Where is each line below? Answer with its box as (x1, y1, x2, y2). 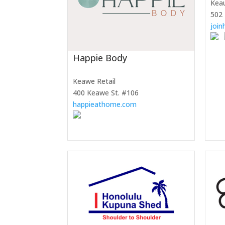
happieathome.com (73, 99, 137, 109)
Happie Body (73, 52, 128, 64)
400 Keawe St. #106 (73, 88, 139, 98)
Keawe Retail (73, 76, 116, 86)
